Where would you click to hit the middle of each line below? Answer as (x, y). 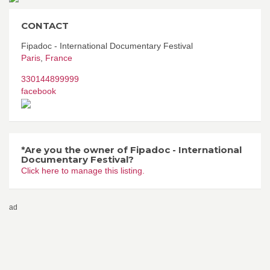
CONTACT (45, 25)
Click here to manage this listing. (83, 170)
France (59, 58)
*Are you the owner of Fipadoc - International (131, 149)
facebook (39, 91)
